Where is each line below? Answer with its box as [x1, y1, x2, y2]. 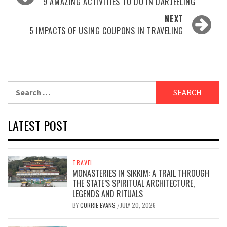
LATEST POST [8, 116, 68, 134]
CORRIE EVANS [80, 200, 118, 209]
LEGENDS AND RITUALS [72, 187, 143, 200]
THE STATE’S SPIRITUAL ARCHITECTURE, [72, 177, 195, 190]
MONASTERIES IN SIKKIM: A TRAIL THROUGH [72, 167, 210, 179]
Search [7, 81, 32, 92]
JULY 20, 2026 [120, 200, 156, 209]
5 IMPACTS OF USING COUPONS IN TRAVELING [29, 24, 183, 37]
